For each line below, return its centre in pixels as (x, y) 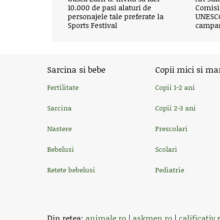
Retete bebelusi (71, 170)
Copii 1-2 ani (175, 87)
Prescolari (171, 128)
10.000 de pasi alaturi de (110, 7)
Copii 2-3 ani (176, 108)
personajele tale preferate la (116, 16)
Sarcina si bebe (76, 69)
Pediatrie (170, 170)
